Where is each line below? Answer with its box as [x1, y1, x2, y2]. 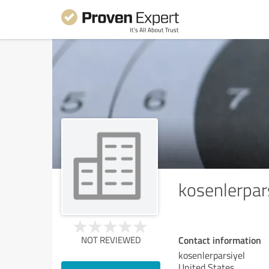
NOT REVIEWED [80, 234, 141, 246]
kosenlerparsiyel [178, 249, 245, 262]
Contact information [178, 233, 261, 247]
